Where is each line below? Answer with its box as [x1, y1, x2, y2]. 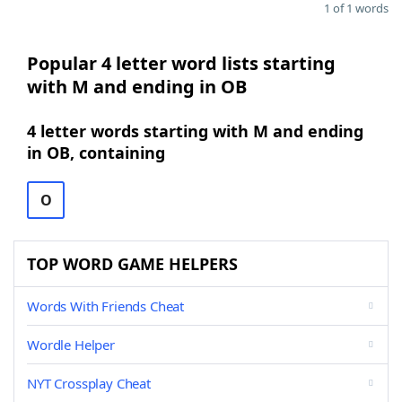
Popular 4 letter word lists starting [27, 51, 336, 75]
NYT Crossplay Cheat [27, 374, 151, 392]
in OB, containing [27, 142, 165, 163]
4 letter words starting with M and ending [27, 120, 363, 142]
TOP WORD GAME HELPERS [27, 253, 238, 275]
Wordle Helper [27, 336, 115, 354]
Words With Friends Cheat [27, 297, 185, 315]
